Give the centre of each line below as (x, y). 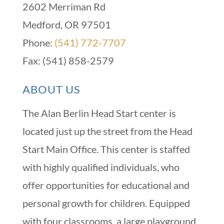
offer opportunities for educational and (106, 185)
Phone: (38, 43)
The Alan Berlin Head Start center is (99, 113)
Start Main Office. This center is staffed (106, 149)
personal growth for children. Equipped (106, 203)
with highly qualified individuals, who (101, 167)
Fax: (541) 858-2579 (68, 61)
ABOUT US (51, 89)
